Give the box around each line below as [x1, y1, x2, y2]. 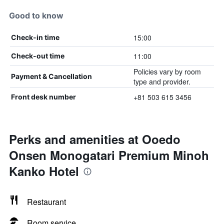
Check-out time [11, 51, 64, 60]
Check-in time [11, 33, 59, 41]
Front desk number [11, 92, 76, 101]
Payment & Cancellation [11, 72, 92, 80]
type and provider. [133, 76, 190, 86]
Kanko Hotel [9, 162, 79, 179]
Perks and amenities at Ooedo [9, 130, 180, 147]
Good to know [9, 10, 63, 20]
